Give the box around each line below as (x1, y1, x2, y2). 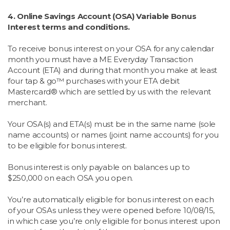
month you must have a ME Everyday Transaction (8, 54, 193, 65)
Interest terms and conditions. (8, 22, 130, 32)
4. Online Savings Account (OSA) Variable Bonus (8, 11, 197, 22)
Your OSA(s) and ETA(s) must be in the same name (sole (8, 119, 216, 129)
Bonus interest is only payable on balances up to (8, 162, 190, 172)
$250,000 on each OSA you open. (8, 173, 135, 183)
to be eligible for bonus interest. (8, 141, 129, 151)
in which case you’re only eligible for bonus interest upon (8, 216, 220, 226)
